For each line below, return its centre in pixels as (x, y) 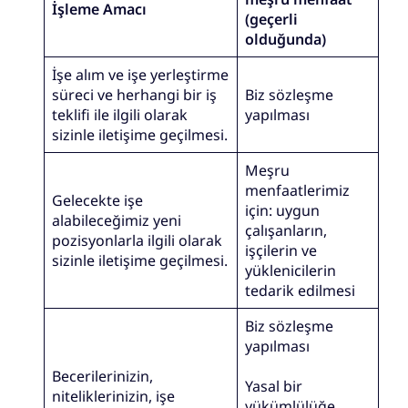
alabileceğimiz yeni (117, 220)
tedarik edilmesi (301, 290)
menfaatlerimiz (298, 190)
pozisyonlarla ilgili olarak (138, 240)
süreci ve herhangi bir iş (135, 94)
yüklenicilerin (291, 270)
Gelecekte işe (98, 200)
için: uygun (283, 210)
